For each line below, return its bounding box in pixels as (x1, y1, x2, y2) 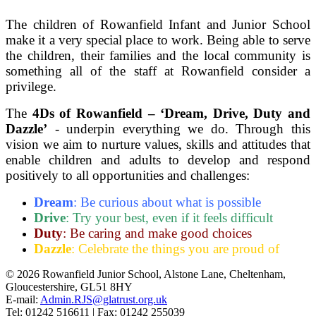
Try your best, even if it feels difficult (73, 209, 273, 225)
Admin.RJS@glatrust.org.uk (40, 293, 167, 305)
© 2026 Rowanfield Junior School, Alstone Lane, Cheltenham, (6, 267, 286, 280)
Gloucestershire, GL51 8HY (6, 280, 133, 293)
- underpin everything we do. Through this (47, 121, 310, 136)
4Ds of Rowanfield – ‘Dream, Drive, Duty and (32, 105, 310, 121)
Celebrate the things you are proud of (78, 241, 279, 256)
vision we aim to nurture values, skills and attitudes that (6, 136, 310, 152)
